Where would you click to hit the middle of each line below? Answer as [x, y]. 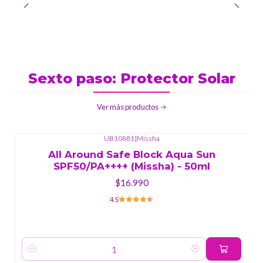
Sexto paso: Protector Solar [131, 78]
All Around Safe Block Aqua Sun [131, 154]
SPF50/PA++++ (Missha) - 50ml [131, 166]
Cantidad [38, 255]
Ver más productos [127, 107]
